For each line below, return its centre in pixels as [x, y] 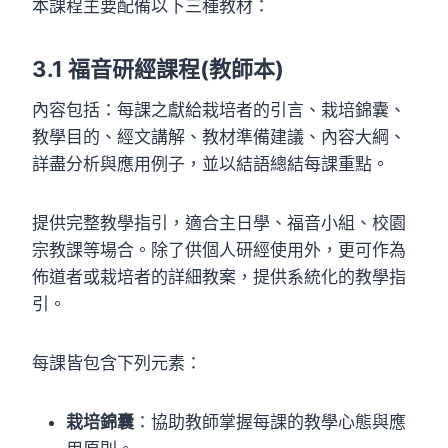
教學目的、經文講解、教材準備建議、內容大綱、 [219, 136]
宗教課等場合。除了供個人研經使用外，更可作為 [219, 249]
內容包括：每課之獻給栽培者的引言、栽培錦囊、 [219, 109]
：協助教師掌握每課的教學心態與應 [270, 421]
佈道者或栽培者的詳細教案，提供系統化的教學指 [219, 276]
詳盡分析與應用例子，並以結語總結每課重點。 [210, 163]
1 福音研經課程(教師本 [163, 68]
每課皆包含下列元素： [117, 362]
